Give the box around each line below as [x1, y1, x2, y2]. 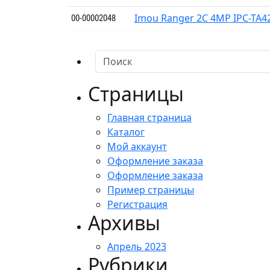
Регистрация [107, 197, 168, 211]
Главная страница [107, 110, 192, 124]
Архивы [88, 209, 160, 236]
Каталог [107, 125, 145, 139]
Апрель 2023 [107, 239, 166, 253]
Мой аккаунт [107, 139, 167, 153]
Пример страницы [107, 183, 194, 196]
